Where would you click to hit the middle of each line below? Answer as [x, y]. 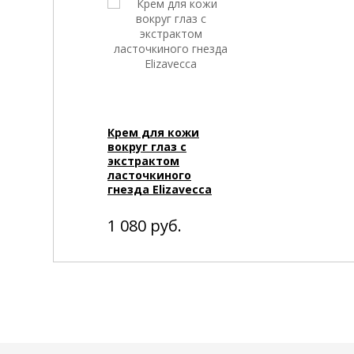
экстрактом [143, 161]
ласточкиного [149, 175]
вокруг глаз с [147, 147]
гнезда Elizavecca [160, 190]
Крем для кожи [153, 133]
